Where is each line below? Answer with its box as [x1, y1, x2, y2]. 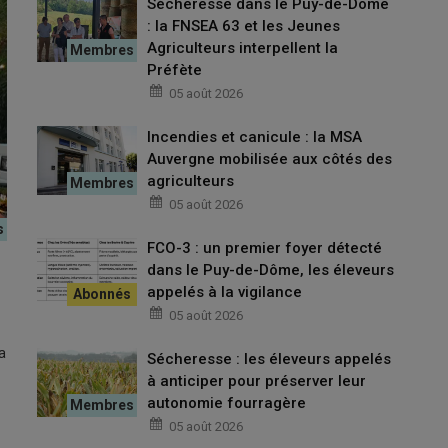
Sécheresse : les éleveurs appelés [147, 350, 392, 369]
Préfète [147, 61, 203, 80]
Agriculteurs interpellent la [147, 39, 339, 58]
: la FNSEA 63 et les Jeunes [147, 17, 341, 36]
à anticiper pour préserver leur [147, 372, 367, 391]
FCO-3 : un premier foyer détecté [147, 239, 383, 258]
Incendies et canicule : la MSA [147, 128, 363, 147]
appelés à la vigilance [147, 283, 303, 302]
